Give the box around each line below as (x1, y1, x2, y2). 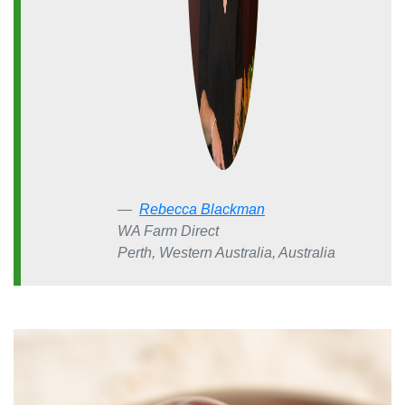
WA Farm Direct (118, 223, 219, 240)
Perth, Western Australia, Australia (118, 245, 335, 261)
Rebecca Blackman (139, 202, 265, 218)
